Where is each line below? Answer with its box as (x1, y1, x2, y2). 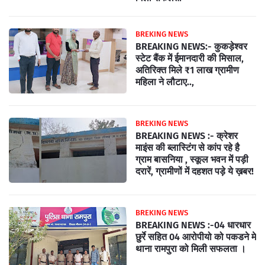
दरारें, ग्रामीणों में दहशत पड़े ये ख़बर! (135, 166, 254, 177)
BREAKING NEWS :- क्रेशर (135, 130, 238, 141)
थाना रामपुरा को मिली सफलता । (135, 243, 246, 254)
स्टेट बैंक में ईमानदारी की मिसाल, (135, 53, 244, 64)
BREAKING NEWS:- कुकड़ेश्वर (135, 41, 247, 52)
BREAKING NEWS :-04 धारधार (135, 219, 251, 231)
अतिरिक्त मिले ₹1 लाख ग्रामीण (135, 64, 239, 76)
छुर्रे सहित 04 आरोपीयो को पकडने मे (135, 231, 256, 243)
